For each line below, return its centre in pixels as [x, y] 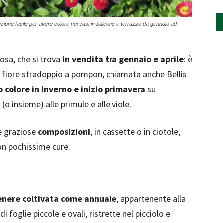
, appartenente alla [151, 198]
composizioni [64, 132]
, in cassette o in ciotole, [135, 132]
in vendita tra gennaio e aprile [123, 59]
